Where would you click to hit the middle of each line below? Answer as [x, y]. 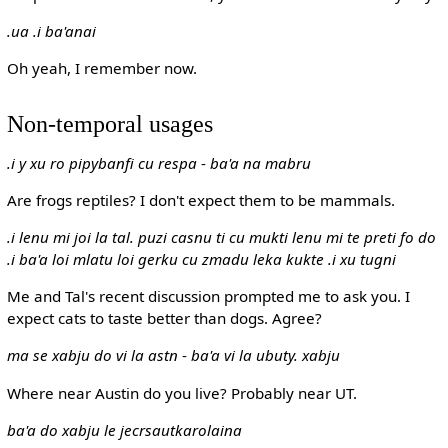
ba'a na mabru [260, 162]
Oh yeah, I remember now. [101, 68]
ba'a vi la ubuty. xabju [265, 355]
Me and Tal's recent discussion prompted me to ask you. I [208, 296]
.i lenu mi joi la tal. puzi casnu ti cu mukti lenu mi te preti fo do [221, 237]
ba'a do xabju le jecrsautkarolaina [124, 429]
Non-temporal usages [109, 123]
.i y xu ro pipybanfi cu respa [101, 162]
